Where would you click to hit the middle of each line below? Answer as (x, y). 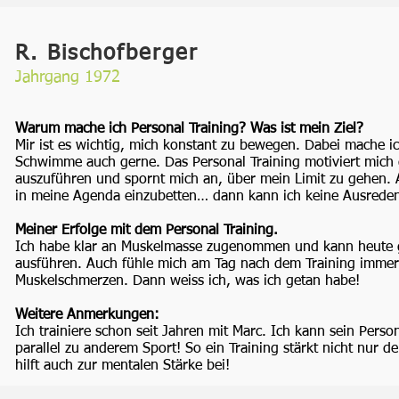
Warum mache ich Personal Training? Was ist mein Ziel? (189, 129)
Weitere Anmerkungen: (87, 315)
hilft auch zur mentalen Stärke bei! (122, 366)
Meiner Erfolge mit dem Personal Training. (147, 231)
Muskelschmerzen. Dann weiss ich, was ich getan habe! (187, 281)
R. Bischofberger (107, 53)
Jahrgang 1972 (68, 77)
